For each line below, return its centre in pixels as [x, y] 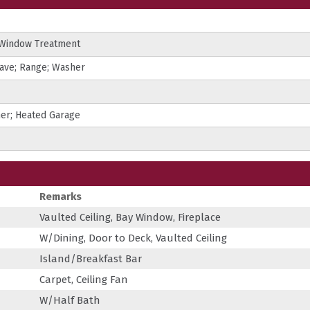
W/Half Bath [70, 301]
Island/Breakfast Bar [91, 259]
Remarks [61, 197]
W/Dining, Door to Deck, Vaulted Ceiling [133, 238]
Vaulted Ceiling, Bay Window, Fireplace [130, 218]
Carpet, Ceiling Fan [84, 280]
